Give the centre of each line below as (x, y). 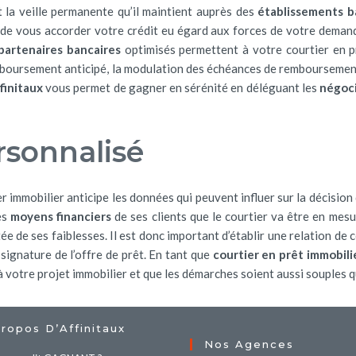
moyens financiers (61, 216)
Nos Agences (249, 344)
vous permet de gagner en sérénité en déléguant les (181, 87)
